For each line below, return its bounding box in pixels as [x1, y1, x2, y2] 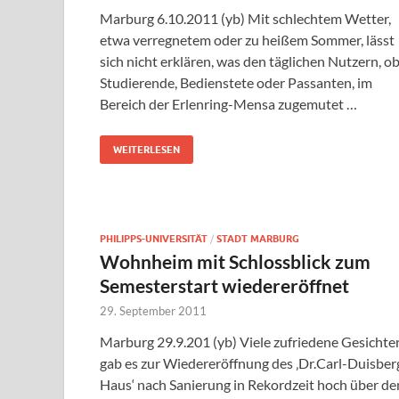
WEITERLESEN [113, 143, 180, 157]
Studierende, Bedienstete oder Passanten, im [100, 74, 372, 92]
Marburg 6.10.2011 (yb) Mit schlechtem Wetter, [100, 10, 391, 28]
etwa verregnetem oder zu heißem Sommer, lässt [100, 31, 395, 49]
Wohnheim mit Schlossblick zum [100, 250, 370, 273]
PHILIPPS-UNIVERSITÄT [100, 232, 208, 246]
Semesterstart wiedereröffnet [100, 274, 349, 297]
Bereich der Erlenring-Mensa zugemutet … [100, 95, 357, 113]
